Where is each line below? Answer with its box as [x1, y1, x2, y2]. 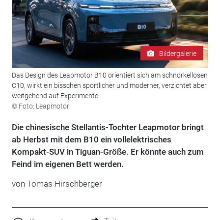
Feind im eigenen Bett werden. [11, 159, 124, 169]
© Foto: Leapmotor [11, 102, 69, 110]
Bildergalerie [159, 49, 197, 57]
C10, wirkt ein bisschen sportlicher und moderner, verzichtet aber [11, 82, 207, 90]
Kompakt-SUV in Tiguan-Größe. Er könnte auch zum [11, 147, 204, 157]
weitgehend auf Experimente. [11, 92, 100, 100]
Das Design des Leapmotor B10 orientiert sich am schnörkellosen [11, 71, 208, 80]
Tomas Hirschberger [27, 179, 102, 189]
